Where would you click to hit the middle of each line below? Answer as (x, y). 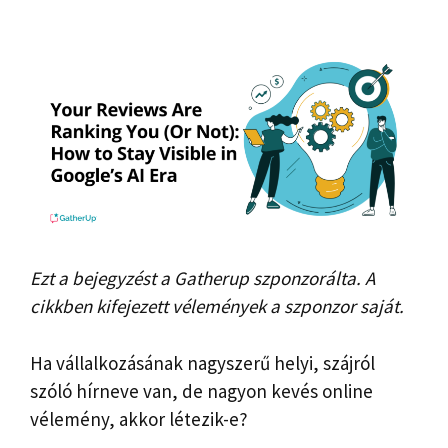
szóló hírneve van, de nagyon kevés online (201, 390)
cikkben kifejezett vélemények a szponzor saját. (217, 306)
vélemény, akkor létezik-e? (139, 418)
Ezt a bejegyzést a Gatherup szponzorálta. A (202, 278)
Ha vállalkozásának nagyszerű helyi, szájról (202, 362)
